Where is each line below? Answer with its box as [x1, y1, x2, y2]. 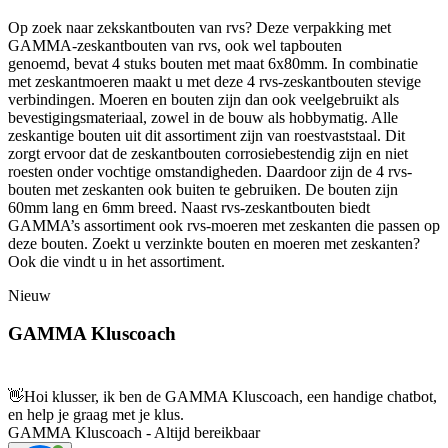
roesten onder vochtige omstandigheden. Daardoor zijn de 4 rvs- [8, 162, 412, 180]
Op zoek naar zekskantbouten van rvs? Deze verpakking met [8, 18, 391, 36]
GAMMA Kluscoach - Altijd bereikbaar [8, 424, 260, 442]
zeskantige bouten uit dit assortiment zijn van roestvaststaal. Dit [8, 126, 405, 144]
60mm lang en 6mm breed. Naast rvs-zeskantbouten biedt [8, 198, 370, 216]
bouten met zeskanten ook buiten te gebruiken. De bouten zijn [8, 180, 398, 198]
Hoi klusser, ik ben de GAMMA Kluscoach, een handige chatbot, [24, 388, 437, 406]
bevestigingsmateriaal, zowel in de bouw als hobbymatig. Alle [8, 108, 398, 126]
